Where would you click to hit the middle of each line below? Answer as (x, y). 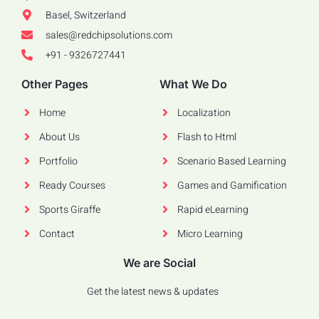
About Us (59, 137)
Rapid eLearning (213, 209)
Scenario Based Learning (232, 161)
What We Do (193, 84)
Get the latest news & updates (152, 291)
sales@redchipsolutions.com (109, 35)
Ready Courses (72, 185)
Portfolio (58, 161)
